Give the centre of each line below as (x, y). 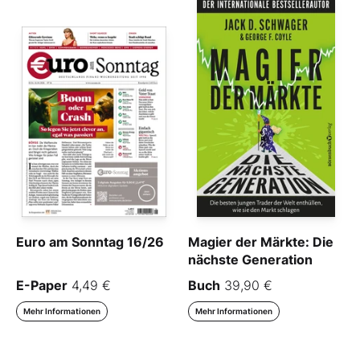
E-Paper (42, 285)
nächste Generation (250, 259)
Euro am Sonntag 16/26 (90, 241)
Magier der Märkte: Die (261, 241)
